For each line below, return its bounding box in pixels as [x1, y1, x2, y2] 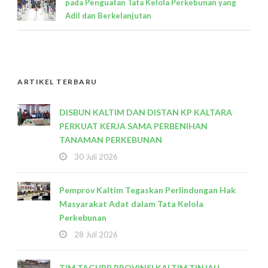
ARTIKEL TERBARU [17, 77, 98, 86]
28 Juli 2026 [74, 229, 118, 239]
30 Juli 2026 [74, 151, 118, 162]
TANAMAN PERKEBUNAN [59, 134, 162, 145]
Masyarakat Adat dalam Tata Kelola [59, 198, 203, 209]
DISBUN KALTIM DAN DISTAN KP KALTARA [59, 106, 232, 117]
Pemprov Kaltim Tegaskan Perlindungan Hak [59, 184, 236, 195]
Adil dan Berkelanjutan [65, 10, 151, 20]
